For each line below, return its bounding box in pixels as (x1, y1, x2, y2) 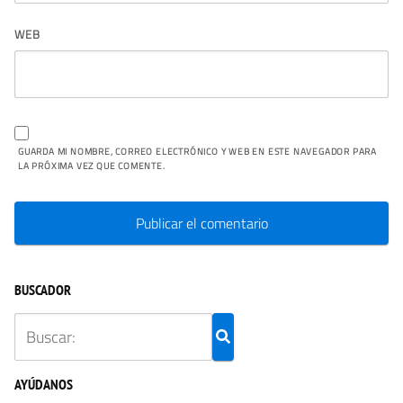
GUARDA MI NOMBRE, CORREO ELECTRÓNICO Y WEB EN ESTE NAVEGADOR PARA (18, 143, 377, 158)
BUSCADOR (14, 280, 71, 299)
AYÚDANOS (14, 374, 73, 393)
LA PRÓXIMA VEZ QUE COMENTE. (18, 157, 166, 173)
